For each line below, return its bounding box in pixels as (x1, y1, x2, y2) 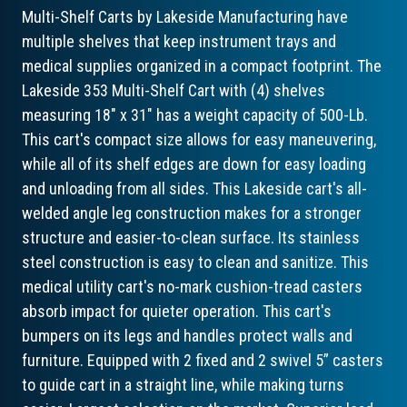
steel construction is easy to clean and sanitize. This (22, 253, 369, 273)
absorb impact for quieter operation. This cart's (22, 302, 332, 322)
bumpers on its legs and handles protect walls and (22, 326, 352, 346)
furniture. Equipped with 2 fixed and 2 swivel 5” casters (22, 351, 383, 371)
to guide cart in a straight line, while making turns (22, 375, 344, 395)
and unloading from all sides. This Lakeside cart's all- (22, 179, 367, 199)
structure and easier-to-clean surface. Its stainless (22, 228, 360, 248)
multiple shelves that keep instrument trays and (22, 32, 336, 52)
